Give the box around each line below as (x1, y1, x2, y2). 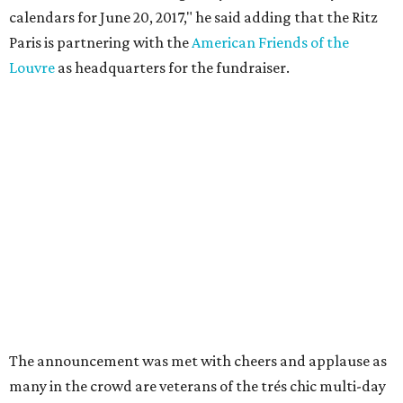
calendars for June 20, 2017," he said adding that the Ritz (9, 8, 378, 27)
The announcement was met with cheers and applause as (9, 352, 387, 371)
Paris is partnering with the (9, 33, 192, 52)
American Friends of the (192, 33, 349, 52)
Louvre (9, 58, 55, 77)
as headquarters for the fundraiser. (55, 58, 290, 77)
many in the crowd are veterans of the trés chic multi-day (9, 377, 386, 396)
